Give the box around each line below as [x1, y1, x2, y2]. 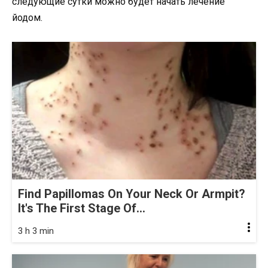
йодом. [12, 12, 42, 24]
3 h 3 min [18, 225, 54, 236]
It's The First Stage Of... [18, 200, 145, 215]
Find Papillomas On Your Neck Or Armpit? [18, 186, 245, 201]
